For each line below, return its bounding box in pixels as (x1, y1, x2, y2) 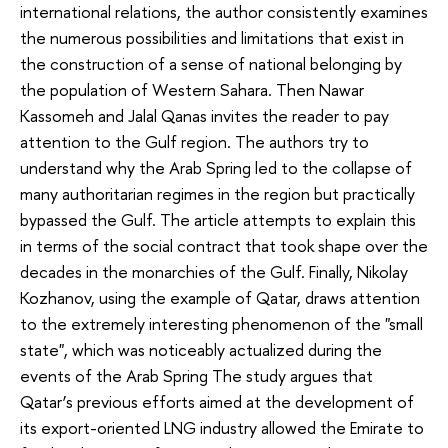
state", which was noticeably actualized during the (20, 338, 382, 362)
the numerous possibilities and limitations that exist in (20, 26, 404, 50)
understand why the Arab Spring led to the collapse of (20, 156, 412, 180)
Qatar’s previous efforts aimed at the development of (20, 390, 414, 414)
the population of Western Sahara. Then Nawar (20, 78, 364, 102)
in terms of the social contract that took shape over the (20, 234, 428, 258)
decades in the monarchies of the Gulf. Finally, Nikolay (20, 260, 408, 284)
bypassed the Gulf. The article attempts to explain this (20, 208, 416, 232)
